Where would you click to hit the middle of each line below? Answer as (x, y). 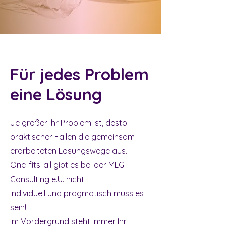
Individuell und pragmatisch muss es (77, 193)
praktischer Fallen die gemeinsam (72, 137)
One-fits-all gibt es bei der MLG (67, 165)
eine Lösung (56, 94)
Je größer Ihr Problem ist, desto (69, 123)
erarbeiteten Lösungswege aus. (69, 151)
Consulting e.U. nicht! (48, 179)
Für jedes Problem (79, 74)
